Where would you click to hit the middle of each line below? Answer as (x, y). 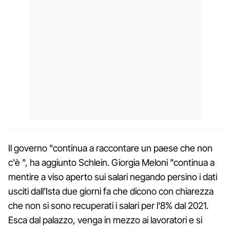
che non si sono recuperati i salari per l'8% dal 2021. (108, 205)
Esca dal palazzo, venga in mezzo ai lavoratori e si (105, 220)
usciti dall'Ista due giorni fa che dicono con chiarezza (111, 191)
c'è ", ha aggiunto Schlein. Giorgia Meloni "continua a (111, 162)
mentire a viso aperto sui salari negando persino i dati (113, 177)
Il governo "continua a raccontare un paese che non (110, 148)
